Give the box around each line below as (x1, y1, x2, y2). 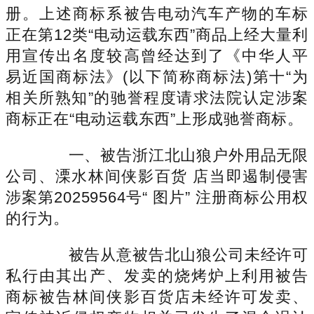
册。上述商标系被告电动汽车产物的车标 (6, 4, 308, 22)
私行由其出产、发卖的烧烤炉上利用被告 (6, 266, 308, 285)
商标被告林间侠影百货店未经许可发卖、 (6, 287, 308, 306)
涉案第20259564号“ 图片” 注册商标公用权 (6, 188, 308, 206)
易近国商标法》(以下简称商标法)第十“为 (6, 67, 308, 86)
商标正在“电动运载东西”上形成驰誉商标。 (6, 109, 303, 128)
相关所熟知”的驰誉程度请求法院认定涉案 (6, 88, 308, 107)
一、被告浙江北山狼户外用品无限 (36, 146, 308, 164)
